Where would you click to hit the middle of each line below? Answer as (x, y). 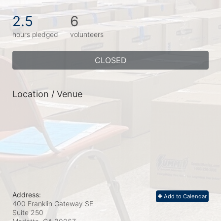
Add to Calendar (184, 196)
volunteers (87, 34)
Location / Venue (47, 94)
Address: (27, 195)
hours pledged (35, 34)
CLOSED (110, 60)
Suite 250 (28, 212)
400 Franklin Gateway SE (53, 203)
